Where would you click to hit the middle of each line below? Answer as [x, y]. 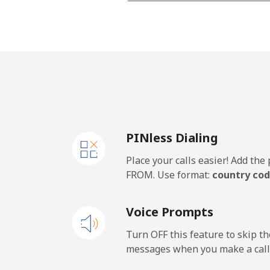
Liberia [179, 168]
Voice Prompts [170, 212]
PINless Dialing [172, 138]
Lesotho [181, 72]
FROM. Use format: [169, 175]
